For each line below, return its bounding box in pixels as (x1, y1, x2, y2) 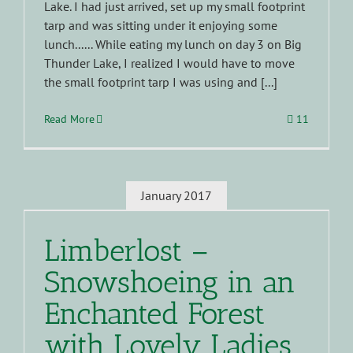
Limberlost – (44, 232, 209, 269)
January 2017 (141, 187, 212, 203)
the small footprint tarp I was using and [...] (44, 74, 277, 91)
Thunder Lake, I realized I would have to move (44, 55, 295, 72)
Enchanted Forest (44, 295, 265, 332)
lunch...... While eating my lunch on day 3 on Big (44, 36, 302, 53)
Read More (44, 112, 95, 127)
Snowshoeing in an (44, 263, 295, 300)
